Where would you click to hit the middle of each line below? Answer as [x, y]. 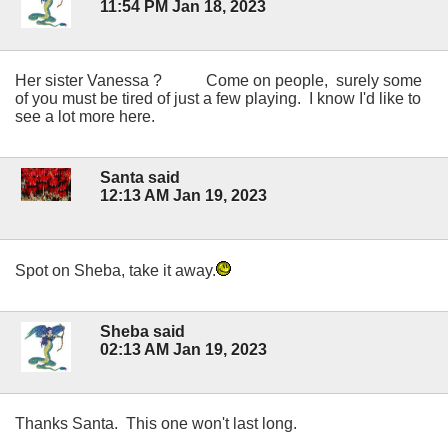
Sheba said [142, 332]
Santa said [140, 177]
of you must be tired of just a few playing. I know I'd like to [218, 98]
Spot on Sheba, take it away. [115, 271]
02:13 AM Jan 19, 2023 [183, 350]
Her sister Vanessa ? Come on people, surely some [218, 80]
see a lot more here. [85, 116]
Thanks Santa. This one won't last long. [156, 424]
